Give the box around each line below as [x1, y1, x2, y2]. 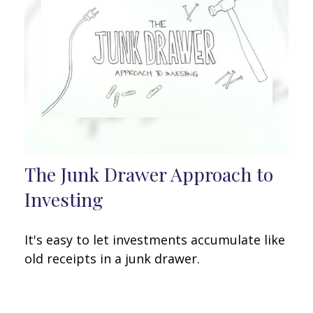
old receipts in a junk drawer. [24, 250, 200, 268]
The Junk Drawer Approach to [24, 161, 273, 187]
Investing [24, 187, 103, 212]
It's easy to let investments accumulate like [24, 231, 285, 249]
